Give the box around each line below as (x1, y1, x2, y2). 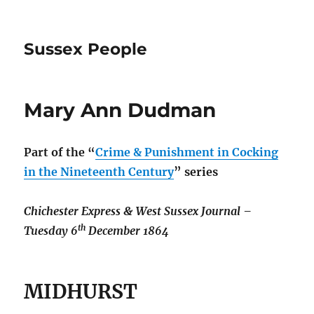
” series (174, 165, 219, 179)
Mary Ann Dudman (24, 98, 217, 122)
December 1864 (86, 224, 170, 238)
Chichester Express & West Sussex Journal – (24, 204, 252, 218)
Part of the (24, 145, 88, 159)
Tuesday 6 (24, 224, 78, 238)
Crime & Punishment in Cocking (95, 145, 279, 159)
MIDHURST (24, 279, 138, 304)
